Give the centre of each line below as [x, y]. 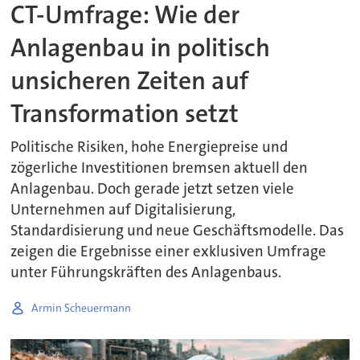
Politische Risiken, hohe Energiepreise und [149, 147]
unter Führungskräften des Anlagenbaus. [146, 273]
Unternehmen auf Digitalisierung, [123, 210]
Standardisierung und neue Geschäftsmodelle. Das [178, 231]
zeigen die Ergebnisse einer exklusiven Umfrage [169, 252]
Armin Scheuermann [82, 307]
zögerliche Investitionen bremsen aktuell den [160, 168]
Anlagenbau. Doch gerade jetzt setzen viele [153, 189]
